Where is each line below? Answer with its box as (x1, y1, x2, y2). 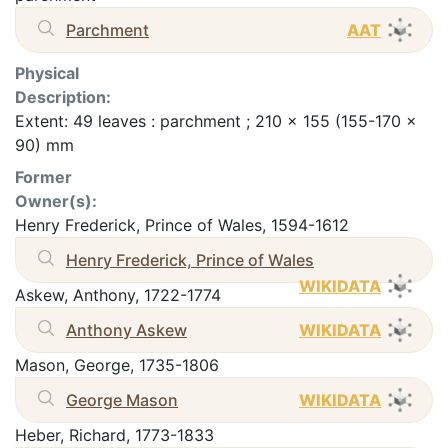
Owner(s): (15, 190, 97, 211)
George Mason (66, 389, 178, 410)
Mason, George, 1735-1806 (15, 354, 219, 375)
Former (15, 166, 72, 187)
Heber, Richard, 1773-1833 (15, 424, 214, 445)
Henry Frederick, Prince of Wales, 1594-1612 (15, 214, 349, 235)
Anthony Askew (66, 319, 187, 340)
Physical (15, 62, 79, 83)
